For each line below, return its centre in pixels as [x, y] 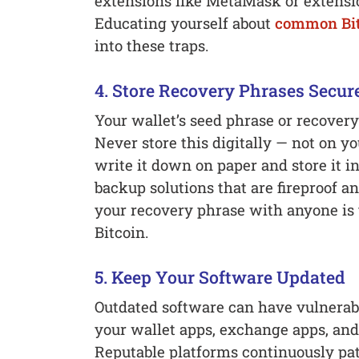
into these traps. [151, 46]
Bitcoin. [121, 232]
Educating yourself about [184, 23]
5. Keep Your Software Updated [220, 278]
